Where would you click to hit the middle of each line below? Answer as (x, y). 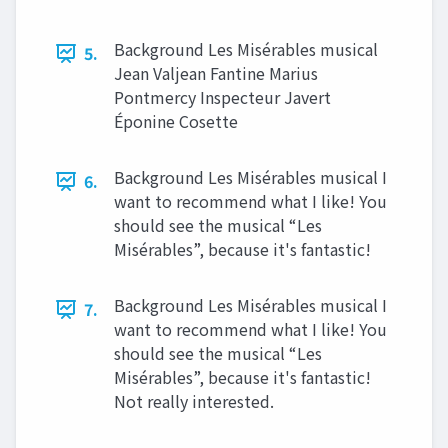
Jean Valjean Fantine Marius (216, 73)
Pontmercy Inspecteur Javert (222, 97)
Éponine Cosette (176, 121)
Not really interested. (194, 401)
